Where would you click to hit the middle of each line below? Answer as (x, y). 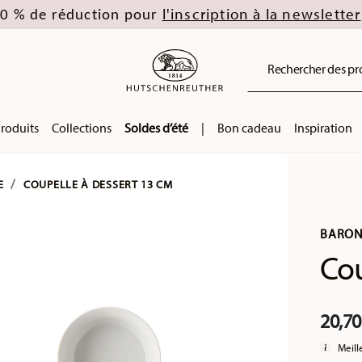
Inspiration (323, 128)
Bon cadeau (249, 128)
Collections (81, 128)
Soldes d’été (156, 128)
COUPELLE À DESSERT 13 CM (98, 184)
